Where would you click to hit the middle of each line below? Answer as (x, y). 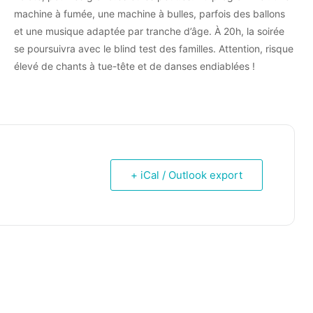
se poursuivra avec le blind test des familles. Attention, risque (153, 48)
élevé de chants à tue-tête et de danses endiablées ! (134, 66)
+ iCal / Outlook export (186, 175)
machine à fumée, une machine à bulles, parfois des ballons (149, 13)
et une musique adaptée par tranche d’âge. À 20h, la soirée (149, 31)
